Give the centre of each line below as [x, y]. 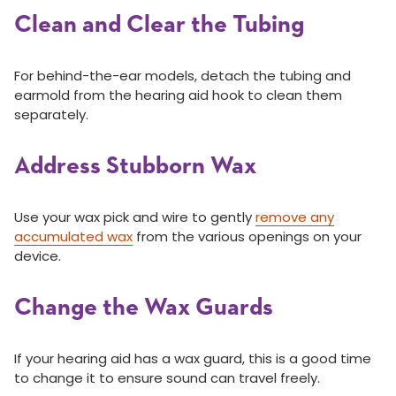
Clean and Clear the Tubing [159, 25]
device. [38, 256]
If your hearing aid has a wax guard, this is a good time [193, 359]
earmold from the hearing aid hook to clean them [178, 95]
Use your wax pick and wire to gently [135, 217]
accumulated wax [73, 237]
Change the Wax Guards [144, 308]
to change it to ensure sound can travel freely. [167, 378]
